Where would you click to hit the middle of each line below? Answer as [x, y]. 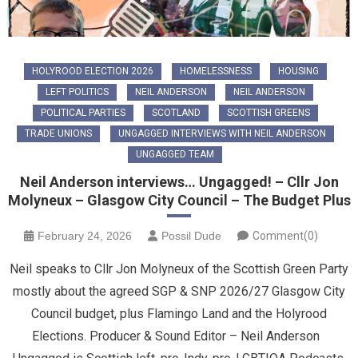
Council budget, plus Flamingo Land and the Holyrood [179, 313]
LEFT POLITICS [77, 91]
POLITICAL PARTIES [83, 112]
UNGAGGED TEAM [175, 154]
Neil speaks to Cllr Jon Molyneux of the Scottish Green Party [179, 268]
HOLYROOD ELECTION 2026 [92, 71]
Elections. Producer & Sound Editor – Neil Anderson [179, 336]
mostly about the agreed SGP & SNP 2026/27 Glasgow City [179, 291]
